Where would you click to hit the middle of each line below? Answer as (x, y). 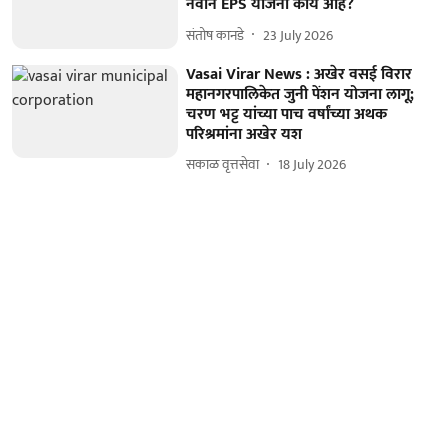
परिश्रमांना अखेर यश (244, 134)
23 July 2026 (298, 35)
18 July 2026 (312, 165)
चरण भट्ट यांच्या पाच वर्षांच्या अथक (287, 114)
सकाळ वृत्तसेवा (223, 165)
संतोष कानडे (215, 35)
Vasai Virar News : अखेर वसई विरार (299, 74)
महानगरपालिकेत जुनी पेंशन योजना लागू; (300, 94)
